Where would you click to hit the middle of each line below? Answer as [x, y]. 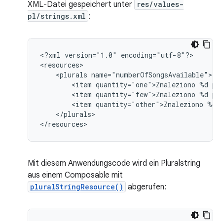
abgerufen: [146, 187]
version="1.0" [91, 55]
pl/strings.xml [57, 16]
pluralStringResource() [77, 187]
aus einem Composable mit [75, 175]
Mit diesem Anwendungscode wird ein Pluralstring [114, 163]
